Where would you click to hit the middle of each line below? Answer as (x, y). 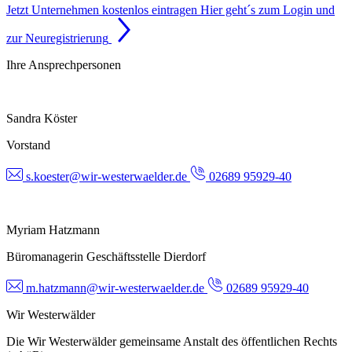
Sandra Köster (42, 118)
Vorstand (28, 145)
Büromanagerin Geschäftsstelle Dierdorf (106, 256)
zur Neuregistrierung (57, 38)
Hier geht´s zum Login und (268, 9)
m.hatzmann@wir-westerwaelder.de (115, 288)
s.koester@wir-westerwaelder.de (106, 176)
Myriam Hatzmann (53, 229)
